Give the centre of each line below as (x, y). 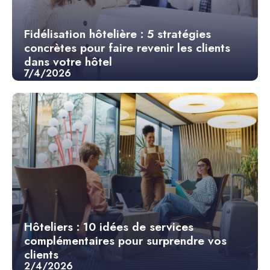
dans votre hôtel (68, 61)
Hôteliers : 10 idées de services (109, 226)
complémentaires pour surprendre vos (125, 240)
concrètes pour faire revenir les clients (127, 47)
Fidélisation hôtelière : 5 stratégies (118, 33)
